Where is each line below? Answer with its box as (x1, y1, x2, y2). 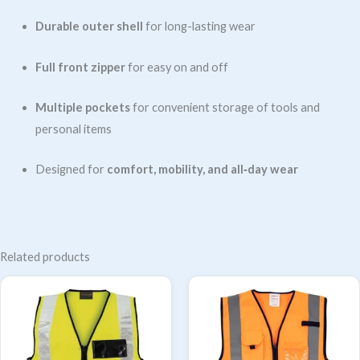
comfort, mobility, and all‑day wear (106, 162, 298, 177)
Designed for (35, 162, 107, 177)
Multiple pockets (35, 100, 130, 115)
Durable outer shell (35, 19, 143, 34)
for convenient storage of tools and (129, 100, 320, 115)
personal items (35, 122, 112, 137)
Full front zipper (35, 59, 125, 74)
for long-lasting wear (142, 19, 256, 34)
